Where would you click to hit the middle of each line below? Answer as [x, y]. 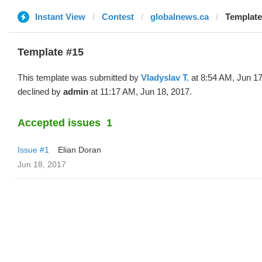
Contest [118, 17]
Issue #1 [33, 150]
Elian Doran [80, 150]
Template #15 [51, 52]
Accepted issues [59, 123]
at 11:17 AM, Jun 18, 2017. [140, 92]
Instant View [60, 17]
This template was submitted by [79, 77]
